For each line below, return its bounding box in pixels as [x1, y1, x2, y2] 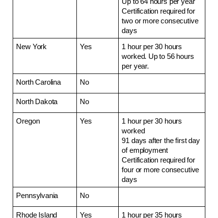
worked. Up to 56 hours [122, 52, 194, 60]
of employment [122, 146, 168, 154]
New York [16, 42, 47, 51]
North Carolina [16, 78, 61, 86]
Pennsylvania [16, 191, 58, 200]
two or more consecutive [122, 17, 199, 25]
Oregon [16, 117, 40, 125]
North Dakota [16, 97, 58, 106]
